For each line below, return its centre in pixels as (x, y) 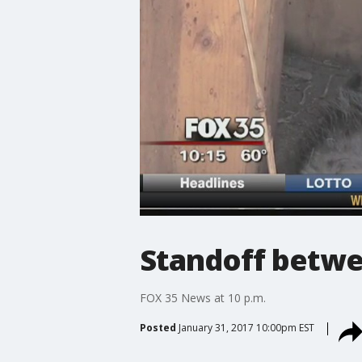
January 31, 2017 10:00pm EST (246, 327)
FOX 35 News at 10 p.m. (202, 297)
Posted (158, 327)
